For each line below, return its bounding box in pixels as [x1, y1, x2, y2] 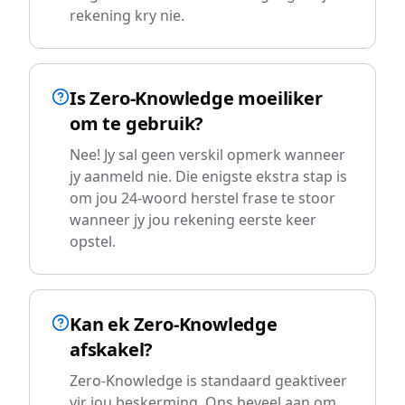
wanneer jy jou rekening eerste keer [70, 210, 316, 230]
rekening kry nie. [70, 5, 184, 25]
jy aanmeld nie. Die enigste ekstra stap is [70, 166, 347, 186]
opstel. [70, 231, 116, 251]
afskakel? [70, 337, 154, 362]
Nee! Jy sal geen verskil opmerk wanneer [70, 145, 345, 165]
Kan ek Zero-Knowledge [70, 312, 278, 336]
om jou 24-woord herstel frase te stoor [70, 188, 335, 208]
